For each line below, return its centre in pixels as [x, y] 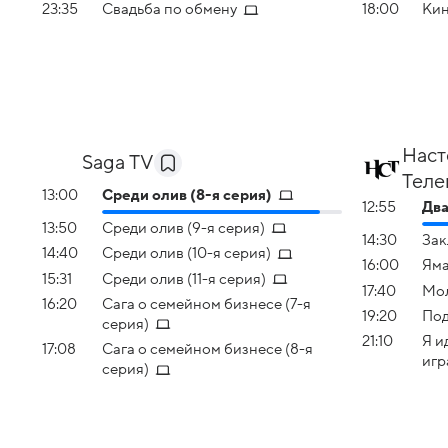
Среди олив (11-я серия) [184, 278]
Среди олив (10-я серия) [186, 253]
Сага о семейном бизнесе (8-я [207, 349]
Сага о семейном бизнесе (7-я [206, 304]
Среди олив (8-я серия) [187, 194]
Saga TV [118, 162]
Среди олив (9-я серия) [183, 228]
